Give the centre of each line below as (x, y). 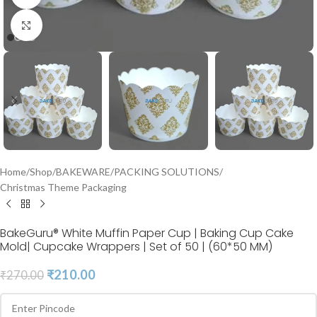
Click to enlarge (76, 25)
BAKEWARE (83, 172)
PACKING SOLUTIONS (167, 172)
